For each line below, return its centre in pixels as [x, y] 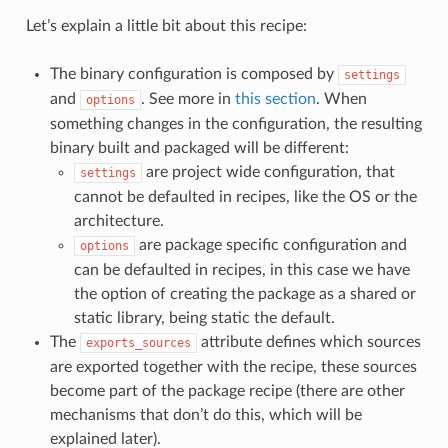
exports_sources [138, 342]
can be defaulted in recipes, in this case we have [241, 269]
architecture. [118, 220]
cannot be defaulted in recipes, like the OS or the [245, 196]
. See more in [187, 98]
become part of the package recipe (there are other [227, 390]
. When [341, 98]
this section [275, 98]
